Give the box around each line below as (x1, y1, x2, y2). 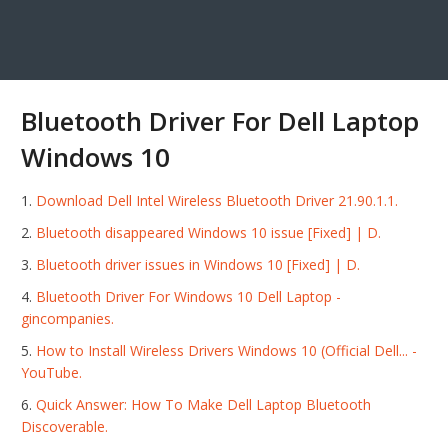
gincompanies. (21, 309, 115, 329)
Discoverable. (21, 417, 109, 437)
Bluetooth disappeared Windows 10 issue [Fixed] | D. (36, 223, 382, 243)
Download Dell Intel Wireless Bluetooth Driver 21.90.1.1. (36, 191, 399, 211)
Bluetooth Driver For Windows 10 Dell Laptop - (36, 287, 342, 307)
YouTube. (21, 363, 83, 383)
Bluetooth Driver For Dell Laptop (21, 103, 420, 140)
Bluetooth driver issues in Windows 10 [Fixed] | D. (36, 255, 361, 275)
